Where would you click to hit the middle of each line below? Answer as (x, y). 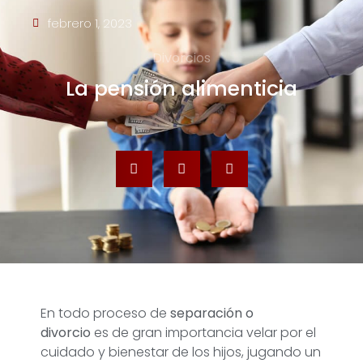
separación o (212, 313)
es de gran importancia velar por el (205, 332)
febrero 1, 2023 (90, 23)
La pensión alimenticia (181, 89)
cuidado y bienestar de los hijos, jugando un (181, 352)
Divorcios (181, 58)
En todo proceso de (105, 313)
